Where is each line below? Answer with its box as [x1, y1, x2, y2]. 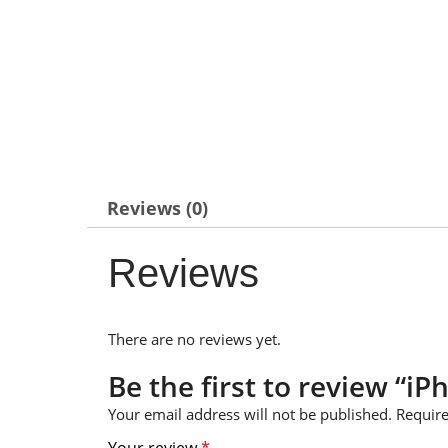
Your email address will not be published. [108, 404, 392, 425]
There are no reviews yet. [108, 329, 281, 350]
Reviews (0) [107, 196, 208, 221]
